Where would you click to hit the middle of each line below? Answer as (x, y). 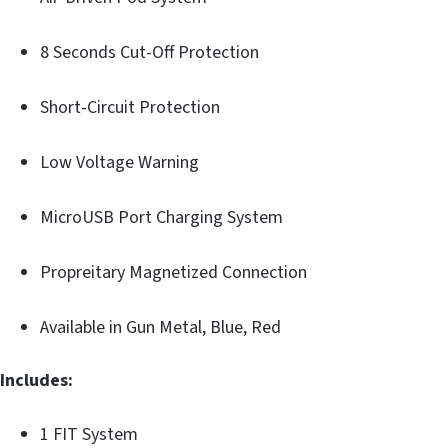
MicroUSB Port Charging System (161, 217)
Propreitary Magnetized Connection (173, 272)
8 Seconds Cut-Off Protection (149, 52)
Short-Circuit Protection (130, 107)
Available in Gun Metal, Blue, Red (160, 327)
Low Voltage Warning (119, 162)
